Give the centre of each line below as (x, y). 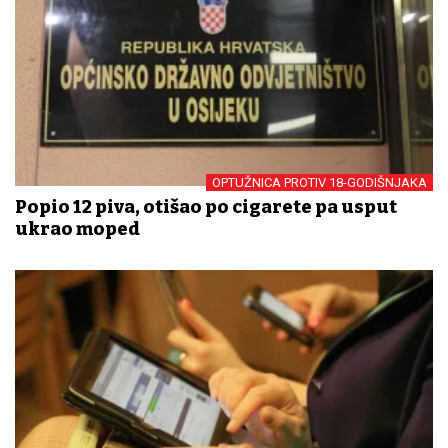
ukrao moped (77, 229)
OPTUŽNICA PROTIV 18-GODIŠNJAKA (319, 183)
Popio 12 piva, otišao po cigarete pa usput (206, 207)
